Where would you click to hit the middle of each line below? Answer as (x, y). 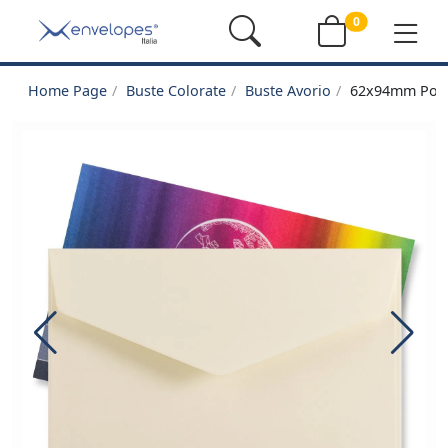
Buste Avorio (288, 90)
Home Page (67, 90)
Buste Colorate (176, 90)
